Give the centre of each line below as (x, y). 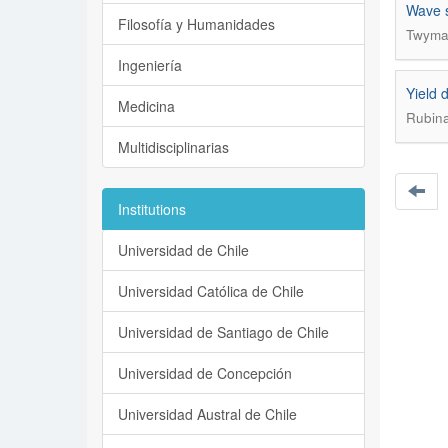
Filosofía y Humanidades (196, 24)
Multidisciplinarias (173, 147)
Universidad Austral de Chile (207, 414)
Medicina (146, 106)
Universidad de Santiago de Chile (223, 332)
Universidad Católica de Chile (211, 291)
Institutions (152, 209)
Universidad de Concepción (205, 373)
